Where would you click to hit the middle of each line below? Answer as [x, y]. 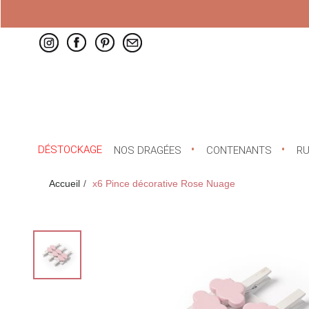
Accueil [64, 184]
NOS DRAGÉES [148, 151]
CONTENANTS [239, 151]
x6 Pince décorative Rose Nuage [163, 184]
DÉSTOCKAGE [70, 150]
